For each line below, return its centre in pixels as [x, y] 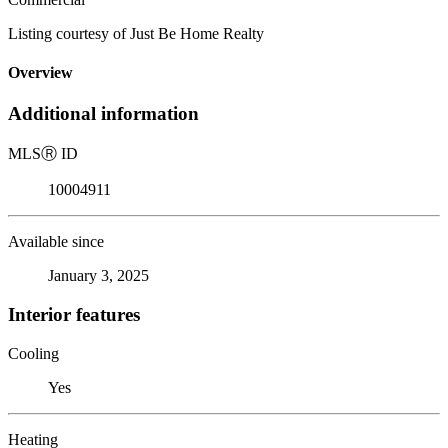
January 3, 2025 [98, 276]
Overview [40, 73]
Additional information [103, 114]
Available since [56, 242]
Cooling [33, 353]
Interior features [74, 314]
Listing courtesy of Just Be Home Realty [136, 33]
